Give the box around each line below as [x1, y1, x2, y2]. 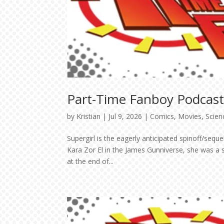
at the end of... [67, 156, 114, 166]
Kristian [76, 111, 101, 121]
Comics [150, 111, 174, 121]
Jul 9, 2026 [108, 111, 142, 121]
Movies [178, 111, 202, 121]
